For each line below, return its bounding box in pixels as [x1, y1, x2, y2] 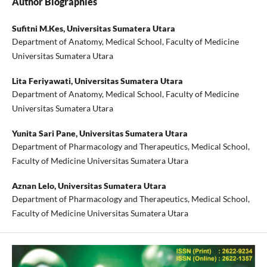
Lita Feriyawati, [11, 76, 74, 86]
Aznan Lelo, [11, 181, 58, 191]
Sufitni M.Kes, [11, 23, 67, 34]
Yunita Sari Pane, [11, 128, 79, 139]
